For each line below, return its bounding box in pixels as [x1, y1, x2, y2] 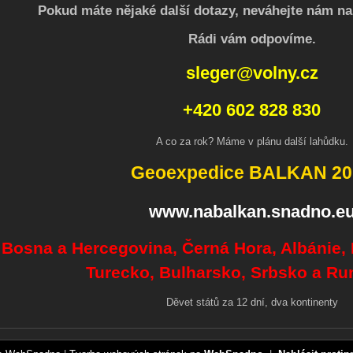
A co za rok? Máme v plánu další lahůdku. [155, 136, 348, 147]
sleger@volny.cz [185, 63, 318, 83]
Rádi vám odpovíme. [188, 32, 316, 46]
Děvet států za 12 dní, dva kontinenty [165, 296, 338, 308]
